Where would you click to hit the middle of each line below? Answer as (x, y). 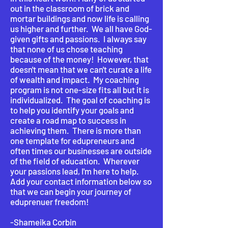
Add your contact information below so (81, 181)
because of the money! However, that (79, 59)
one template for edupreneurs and (72, 140)
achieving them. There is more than (76, 130)
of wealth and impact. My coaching (75, 79)
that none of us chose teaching (66, 49)
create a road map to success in (68, 120)
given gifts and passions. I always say (78, 39)
